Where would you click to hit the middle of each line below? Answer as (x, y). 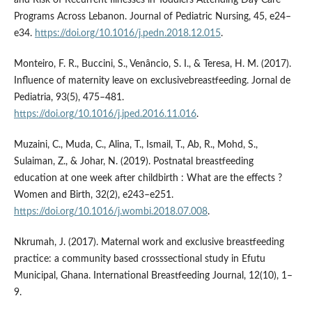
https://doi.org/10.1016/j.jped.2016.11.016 (105, 114)
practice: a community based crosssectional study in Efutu (139, 259)
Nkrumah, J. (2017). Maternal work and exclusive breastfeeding (149, 242)
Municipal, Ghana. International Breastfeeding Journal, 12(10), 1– (153, 275)
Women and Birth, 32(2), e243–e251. (93, 195)
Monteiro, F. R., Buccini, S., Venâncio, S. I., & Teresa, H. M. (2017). (152, 64)
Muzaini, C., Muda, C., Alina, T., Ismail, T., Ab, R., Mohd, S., (135, 145)
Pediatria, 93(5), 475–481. (69, 97)
